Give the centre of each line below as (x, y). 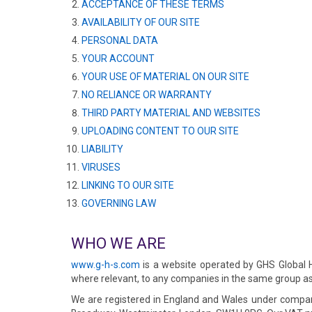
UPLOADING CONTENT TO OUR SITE (160, 131)
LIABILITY (102, 149)
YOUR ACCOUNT (118, 58)
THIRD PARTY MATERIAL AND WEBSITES (171, 113)
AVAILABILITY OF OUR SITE (141, 22)
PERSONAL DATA (120, 40)
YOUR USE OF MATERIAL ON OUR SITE (165, 77)
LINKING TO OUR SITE (128, 185)
